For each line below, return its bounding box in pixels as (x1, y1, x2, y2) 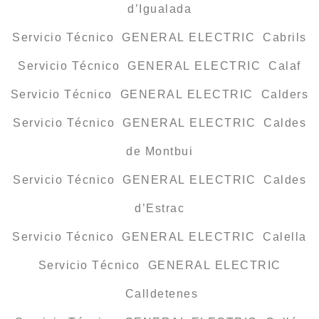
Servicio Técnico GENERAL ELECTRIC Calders (10, 88, 309, 101)
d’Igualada (127, 3, 192, 16)
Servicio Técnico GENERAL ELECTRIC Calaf (18, 60, 301, 73)
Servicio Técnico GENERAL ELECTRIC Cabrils (12, 31, 307, 44)
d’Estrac (135, 202, 184, 215)
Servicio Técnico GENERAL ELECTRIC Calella (12, 231, 307, 244)
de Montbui (126, 145, 193, 158)
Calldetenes (121, 288, 198, 300)
